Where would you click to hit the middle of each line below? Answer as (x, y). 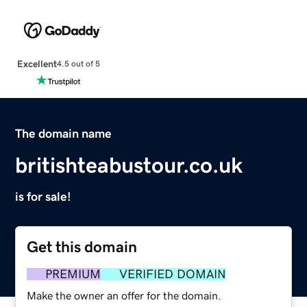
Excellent (37, 63)
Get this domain (82, 247)
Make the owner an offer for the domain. (124, 295)
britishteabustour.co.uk (129, 165)
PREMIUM (73, 274)
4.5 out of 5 (78, 64)
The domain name (64, 133)
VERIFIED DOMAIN (173, 274)
